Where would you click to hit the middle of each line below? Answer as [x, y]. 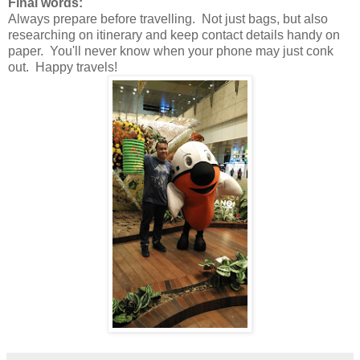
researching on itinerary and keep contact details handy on [174, 35]
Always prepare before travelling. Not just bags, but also [168, 19]
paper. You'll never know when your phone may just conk [171, 51]
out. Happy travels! [63, 67]
